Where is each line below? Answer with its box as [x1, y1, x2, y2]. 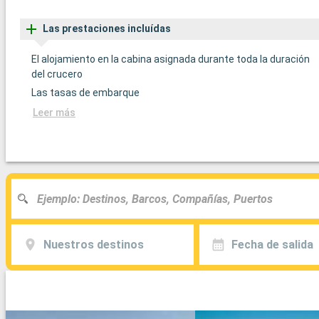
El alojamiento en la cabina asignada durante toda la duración [31, 53, 310, 66]
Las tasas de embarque [31, 87, 140, 99]
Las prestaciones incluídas [43, 23, 171, 35]
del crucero [31, 68, 83, 80]
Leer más [33, 107, 75, 119]
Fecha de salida [231, 237, 313, 251]
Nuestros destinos [43, 237, 144, 251]
